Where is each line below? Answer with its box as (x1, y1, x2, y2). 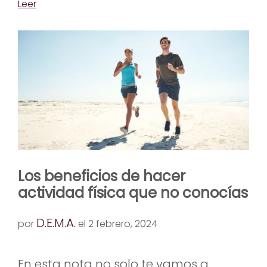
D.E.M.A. (36, 214, 76, 231)
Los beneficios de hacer (18, 166, 185, 186)
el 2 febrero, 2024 (76, 216, 157, 231)
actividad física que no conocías (18, 182, 248, 203)
